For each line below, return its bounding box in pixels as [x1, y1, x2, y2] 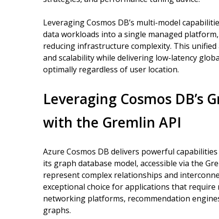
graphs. [43, 205, 71, 216]
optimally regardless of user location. [43, 64, 179, 75]
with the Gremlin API [43, 113, 181, 131]
